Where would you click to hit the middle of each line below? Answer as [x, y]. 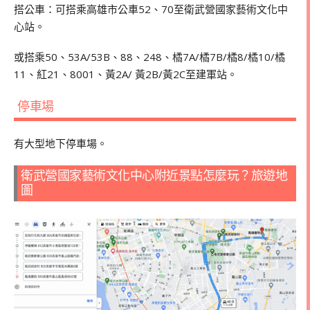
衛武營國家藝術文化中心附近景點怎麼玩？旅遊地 [154, 175]
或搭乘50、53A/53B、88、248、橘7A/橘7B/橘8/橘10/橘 [149, 57]
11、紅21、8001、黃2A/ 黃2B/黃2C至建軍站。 [126, 74]
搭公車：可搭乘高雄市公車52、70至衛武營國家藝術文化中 [151, 9]
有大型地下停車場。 [61, 143]
